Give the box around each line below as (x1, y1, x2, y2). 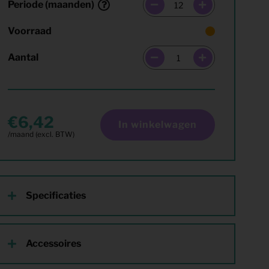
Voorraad (8, 25, 52, 37)
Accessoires (26, 238, 82, 249)
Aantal (8, 52, 39, 63)
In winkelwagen (118, 119, 197, 130)
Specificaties (26, 190, 86, 201)
